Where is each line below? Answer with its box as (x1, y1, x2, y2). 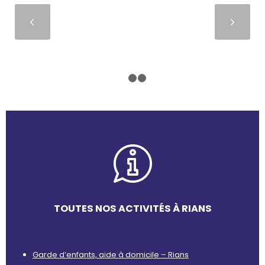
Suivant (98, 11, 154, 33)
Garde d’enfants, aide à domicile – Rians (33, 248, 189, 260)
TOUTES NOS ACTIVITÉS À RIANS (53, 201, 212, 215)
